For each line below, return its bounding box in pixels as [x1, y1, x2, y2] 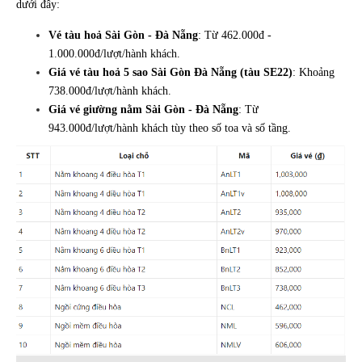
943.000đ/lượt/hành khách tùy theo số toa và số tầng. [48, 121, 294, 134]
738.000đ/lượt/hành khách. [48, 84, 171, 97]
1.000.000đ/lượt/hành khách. [48, 47, 180, 60]
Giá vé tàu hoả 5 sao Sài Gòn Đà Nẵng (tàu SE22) [48, 65, 293, 78]
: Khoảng [293, 65, 335, 78]
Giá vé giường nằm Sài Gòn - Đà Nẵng [48, 103, 238, 116]
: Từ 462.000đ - [198, 28, 271, 41]
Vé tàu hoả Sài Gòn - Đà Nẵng [48, 28, 198, 41]
